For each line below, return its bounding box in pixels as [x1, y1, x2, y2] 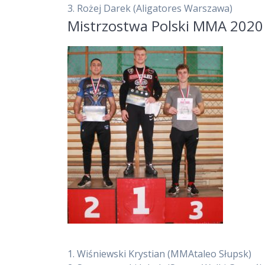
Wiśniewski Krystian [77, 247, 168, 261]
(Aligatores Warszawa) [133, 2, 233, 15]
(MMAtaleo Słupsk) [167, 247, 252, 261]
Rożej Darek [77, 2, 134, 15]
